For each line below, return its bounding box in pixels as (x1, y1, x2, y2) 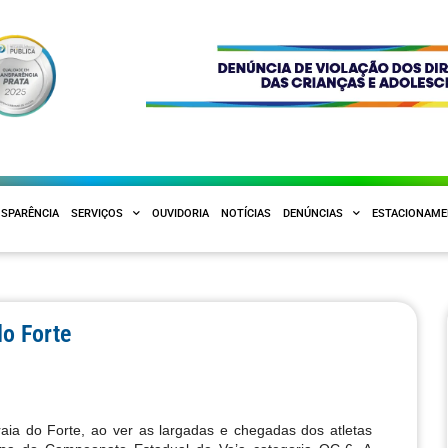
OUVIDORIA (152, 206, 209, 220)
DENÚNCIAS (283, 206, 343, 220)
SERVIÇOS (71, 206, 123, 220)
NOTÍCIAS (221, 206, 271, 220)
